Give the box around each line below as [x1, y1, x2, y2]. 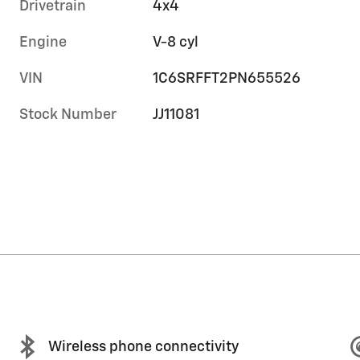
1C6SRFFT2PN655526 [153, 72, 301, 87]
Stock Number [19, 108, 117, 123]
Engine [19, 35, 67, 51]
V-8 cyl [153, 35, 199, 51]
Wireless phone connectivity [48, 339, 239, 354]
